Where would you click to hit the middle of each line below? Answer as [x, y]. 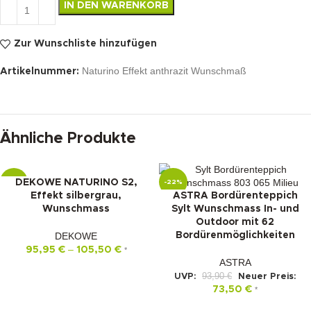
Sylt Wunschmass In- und [235, 209]
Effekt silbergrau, [76, 195]
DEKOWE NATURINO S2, [76, 182]
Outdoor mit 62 [235, 222]
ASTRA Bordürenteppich [235, 195]
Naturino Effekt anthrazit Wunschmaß [164, 70]
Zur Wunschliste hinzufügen [85, 44]
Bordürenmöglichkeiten [235, 235]
